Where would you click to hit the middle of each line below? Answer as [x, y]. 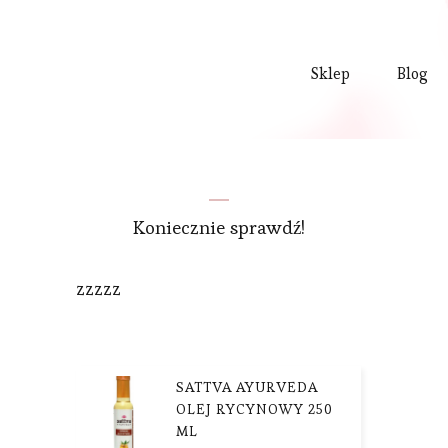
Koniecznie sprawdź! [218, 227]
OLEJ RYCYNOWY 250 [254, 408]
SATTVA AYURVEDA [247, 386]
